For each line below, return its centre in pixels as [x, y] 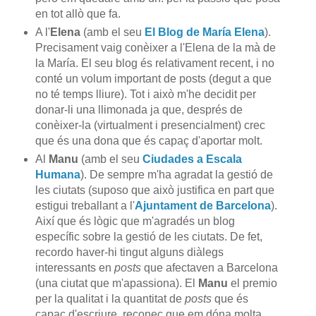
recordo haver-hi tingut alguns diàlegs [129, 253]
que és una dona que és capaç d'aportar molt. [148, 141]
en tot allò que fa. [78, 14]
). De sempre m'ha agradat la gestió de [176, 175]
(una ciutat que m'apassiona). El [116, 284]
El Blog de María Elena [204, 32]
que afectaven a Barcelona [211, 268]
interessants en [74, 268]
